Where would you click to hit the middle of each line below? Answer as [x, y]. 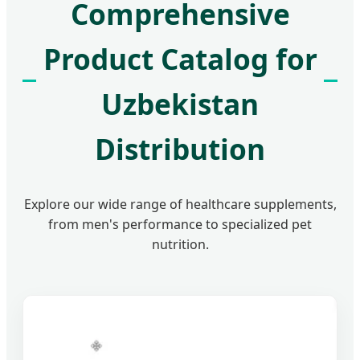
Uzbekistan [180, 103]
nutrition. [180, 244]
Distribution [180, 148]
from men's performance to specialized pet [180, 224]
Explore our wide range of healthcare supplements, [180, 204]
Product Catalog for [180, 58]
